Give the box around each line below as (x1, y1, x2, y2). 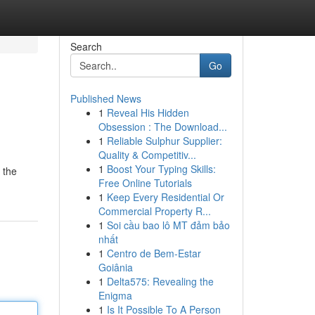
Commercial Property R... (98, 204, 211, 218)
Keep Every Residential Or (106, 190, 224, 204)
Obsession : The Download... (98, 120, 227, 134)
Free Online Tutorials (98, 176, 192, 190)
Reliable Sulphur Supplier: (106, 134, 222, 148)
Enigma (98, 288, 132, 302)
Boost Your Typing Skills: (106, 162, 216, 176)
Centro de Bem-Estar (106, 246, 201, 260)
